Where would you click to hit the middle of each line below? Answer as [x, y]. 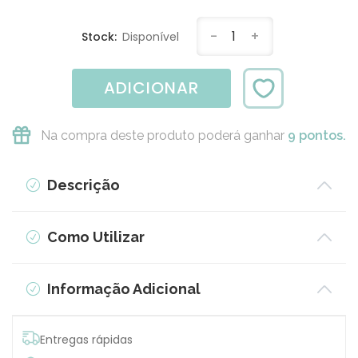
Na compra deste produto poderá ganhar [164, 136]
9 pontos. [317, 136]
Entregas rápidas [86, 340]
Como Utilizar [94, 237]
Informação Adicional [122, 289]
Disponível [151, 37]
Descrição [82, 185]
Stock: [101, 37]
